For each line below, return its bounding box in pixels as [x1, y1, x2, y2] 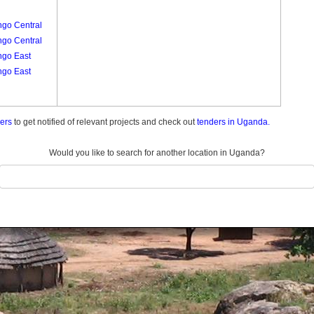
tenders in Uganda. [197, 117, 270, 127]
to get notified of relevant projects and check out [12, 117, 197, 127]
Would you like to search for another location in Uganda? [49, 148, 265, 158]
